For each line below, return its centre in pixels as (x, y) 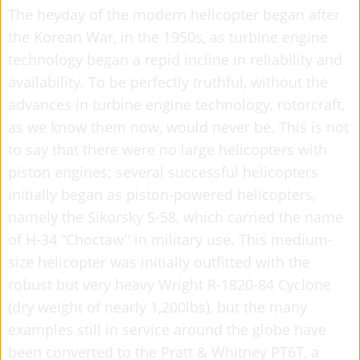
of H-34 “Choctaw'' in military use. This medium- (170, 239)
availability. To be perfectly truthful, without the (168, 82)
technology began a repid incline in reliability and (175, 59)
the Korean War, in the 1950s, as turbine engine (168, 37)
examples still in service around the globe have (167, 329)
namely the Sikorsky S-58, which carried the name (176, 217)
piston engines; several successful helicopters (163, 172)
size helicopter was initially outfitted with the (159, 262)
